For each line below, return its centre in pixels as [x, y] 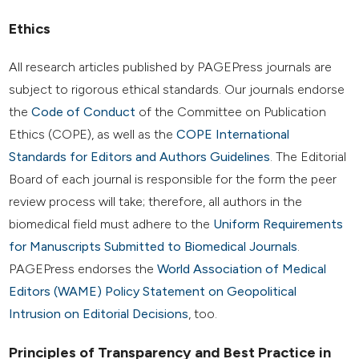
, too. [203, 313]
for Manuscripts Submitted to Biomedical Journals [153, 246]
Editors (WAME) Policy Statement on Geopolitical [153, 291]
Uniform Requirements [278, 224]
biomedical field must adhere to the [111, 224]
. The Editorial [309, 156]
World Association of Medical [242, 268]
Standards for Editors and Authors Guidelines [140, 156]
